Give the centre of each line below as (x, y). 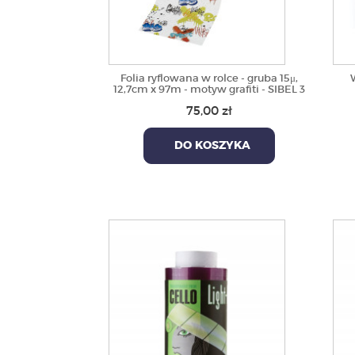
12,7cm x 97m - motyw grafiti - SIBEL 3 (210, 89)
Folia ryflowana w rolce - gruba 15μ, (210, 78)
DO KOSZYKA (210, 146)
